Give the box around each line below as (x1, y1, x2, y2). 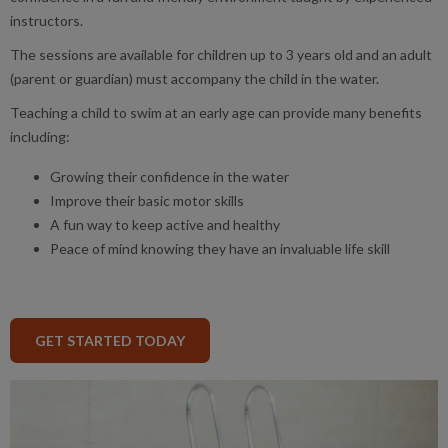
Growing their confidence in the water (50, 167, 289, 185)
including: (10, 127, 70, 145)
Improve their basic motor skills (50, 191, 244, 209)
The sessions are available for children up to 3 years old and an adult (10, 45, 432, 63)
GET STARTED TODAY (35, 331, 185, 349)
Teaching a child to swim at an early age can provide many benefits (10, 103, 422, 121)
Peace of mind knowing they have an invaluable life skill (50, 239, 390, 257)
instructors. (10, 11, 86, 29)
